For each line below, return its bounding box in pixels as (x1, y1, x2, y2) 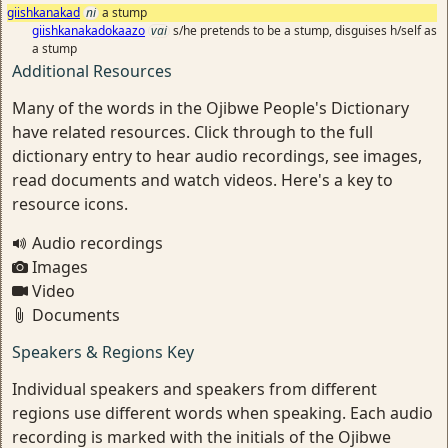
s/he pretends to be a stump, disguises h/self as (173, 22, 437, 39)
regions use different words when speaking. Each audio (12, 402, 433, 424)
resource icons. (12, 193, 128, 215)
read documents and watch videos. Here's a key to (12, 169, 393, 191)
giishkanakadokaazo (32, 22, 145, 39)
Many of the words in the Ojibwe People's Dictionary (12, 97, 409, 119)
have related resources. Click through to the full (12, 121, 373, 143)
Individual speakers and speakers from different (12, 378, 377, 400)
